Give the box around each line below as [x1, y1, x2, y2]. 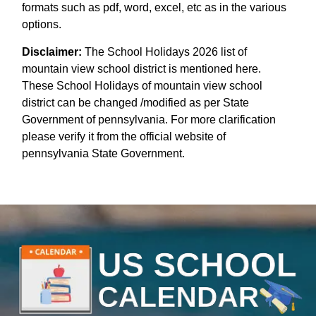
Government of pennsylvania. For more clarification [22, 113, 276, 126]
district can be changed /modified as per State [22, 96, 249, 109]
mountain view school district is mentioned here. [22, 62, 261, 75]
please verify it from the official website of [22, 130, 226, 142]
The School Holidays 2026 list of [82, 45, 247, 58]
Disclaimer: [22, 45, 82, 58]
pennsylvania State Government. [22, 147, 185, 159]
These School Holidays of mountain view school [22, 79, 262, 92]
